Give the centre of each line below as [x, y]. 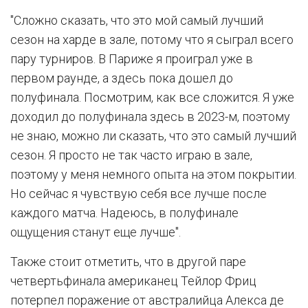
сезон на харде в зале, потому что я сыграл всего [152, 40]
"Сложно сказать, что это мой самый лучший [137, 20]
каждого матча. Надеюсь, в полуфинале [124, 213]
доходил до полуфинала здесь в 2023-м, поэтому [150, 117]
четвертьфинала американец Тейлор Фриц [133, 281]
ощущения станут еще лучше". [96, 232]
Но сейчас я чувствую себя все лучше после [139, 194]
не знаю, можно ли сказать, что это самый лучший [153, 136]
